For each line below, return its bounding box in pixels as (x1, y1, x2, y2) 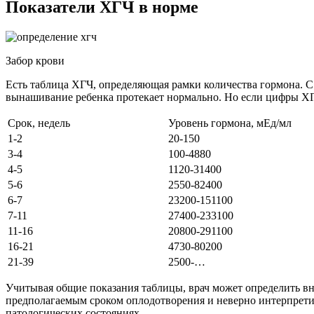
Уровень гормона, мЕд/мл (168, 117, 292, 130)
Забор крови (6, 55, 64, 67)
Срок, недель (8, 117, 70, 130)
